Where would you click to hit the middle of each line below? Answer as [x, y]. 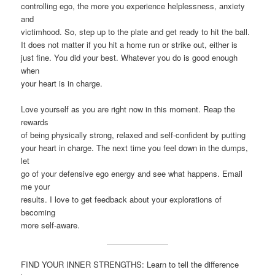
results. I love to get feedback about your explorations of [122, 199]
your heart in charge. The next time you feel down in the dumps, [135, 147]
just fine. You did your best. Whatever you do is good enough [130, 57]
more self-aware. [51, 225]
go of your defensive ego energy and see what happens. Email [132, 173]
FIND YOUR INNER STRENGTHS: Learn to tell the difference [130, 265]
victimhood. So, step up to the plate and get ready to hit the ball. [136, 31]
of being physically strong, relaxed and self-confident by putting [134, 134]
